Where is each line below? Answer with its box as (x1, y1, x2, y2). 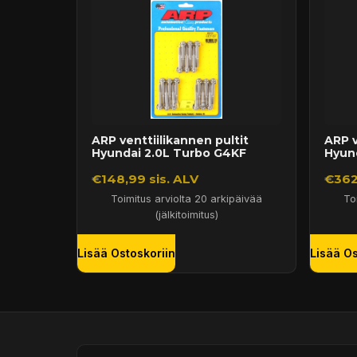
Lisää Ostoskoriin (77, 246, 175, 261)
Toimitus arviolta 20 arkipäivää (111, 192, 262, 205)
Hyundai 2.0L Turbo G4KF (91, 145, 246, 160)
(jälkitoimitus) (155, 208, 218, 221)
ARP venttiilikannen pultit (91, 132, 249, 147)
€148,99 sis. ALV (91, 171, 198, 187)
